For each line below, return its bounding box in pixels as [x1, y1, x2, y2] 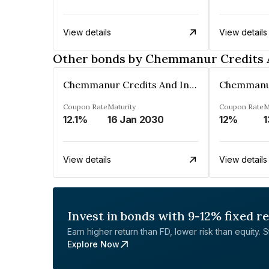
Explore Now [67, 239, 119, 249]
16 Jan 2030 [107, 113, 164, 125]
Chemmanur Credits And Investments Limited [189, 79, 196, 91]
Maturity [107, 102, 136, 111]
